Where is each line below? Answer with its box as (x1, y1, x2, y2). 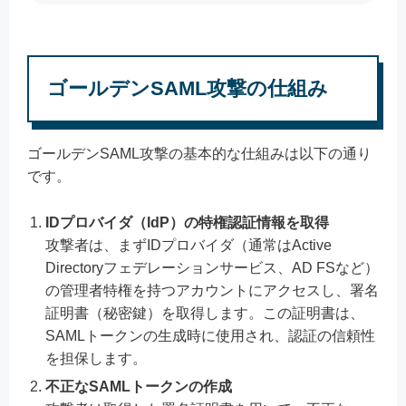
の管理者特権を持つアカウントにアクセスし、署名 (45, 282, 379, 298)
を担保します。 (45, 350, 147, 366)
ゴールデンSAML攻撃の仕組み (47, 76, 328, 100)
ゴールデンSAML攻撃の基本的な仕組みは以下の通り (27, 145, 372, 161)
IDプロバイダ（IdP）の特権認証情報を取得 (45, 214, 329, 230)
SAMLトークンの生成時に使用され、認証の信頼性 (45, 327, 375, 343)
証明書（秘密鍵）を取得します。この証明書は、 (45, 304, 364, 321)
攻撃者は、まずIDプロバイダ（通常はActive (45, 237, 332, 253)
